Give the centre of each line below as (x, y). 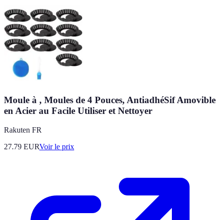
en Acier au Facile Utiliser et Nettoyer (78, 111)
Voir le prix (57, 146)
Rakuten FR (23, 130)
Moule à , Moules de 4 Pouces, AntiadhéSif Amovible (110, 100)
